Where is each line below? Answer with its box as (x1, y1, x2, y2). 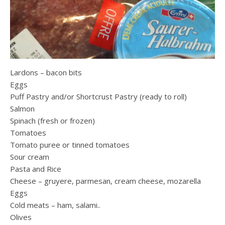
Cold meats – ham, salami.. (10, 199, 100, 210)
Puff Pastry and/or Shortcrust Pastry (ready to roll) (10, 91, 187, 101)
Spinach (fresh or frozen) (10, 115, 95, 126)
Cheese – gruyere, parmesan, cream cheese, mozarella (10, 175, 201, 186)
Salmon (10, 103, 35, 114)
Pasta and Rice (10, 163, 61, 174)
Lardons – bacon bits (10, 67, 82, 77)
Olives (10, 211, 32, 222)
